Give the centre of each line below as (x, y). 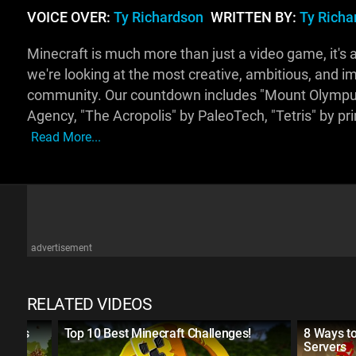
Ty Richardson (158, 18)
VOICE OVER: (70, 18)
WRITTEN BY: (253, 18)
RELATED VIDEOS (89, 305)
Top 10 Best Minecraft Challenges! (158, 334)
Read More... (66, 137)
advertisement (61, 248)
